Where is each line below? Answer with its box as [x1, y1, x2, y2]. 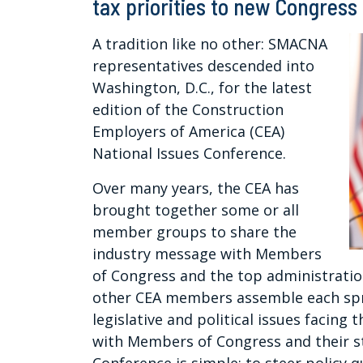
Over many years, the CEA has [92, 178, 299, 199]
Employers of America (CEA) [92, 122, 284, 142]
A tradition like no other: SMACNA [92, 34, 327, 54]
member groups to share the [92, 222, 297, 242]
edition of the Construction [92, 100, 284, 120]
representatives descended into [92, 56, 314, 76]
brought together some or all [92, 200, 299, 220]
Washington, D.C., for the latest [92, 78, 312, 98]
